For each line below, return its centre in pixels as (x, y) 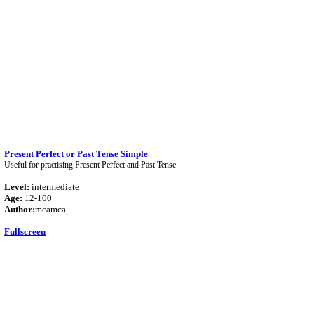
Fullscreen (25, 232)
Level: (17, 187)
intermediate (54, 187)
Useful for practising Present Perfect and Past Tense (90, 165)
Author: (20, 209)
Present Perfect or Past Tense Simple (76, 154)
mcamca (50, 209)
